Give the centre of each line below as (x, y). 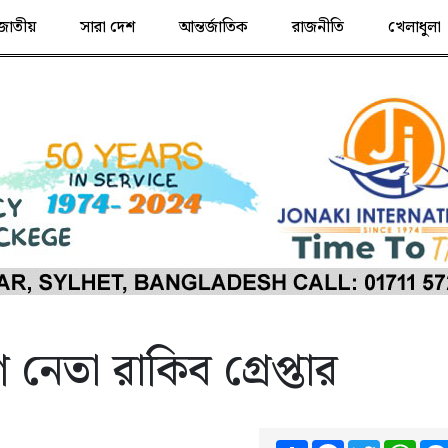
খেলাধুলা (414, 27)
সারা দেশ (107, 27)
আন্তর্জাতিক (213, 27)
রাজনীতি (317, 27)
